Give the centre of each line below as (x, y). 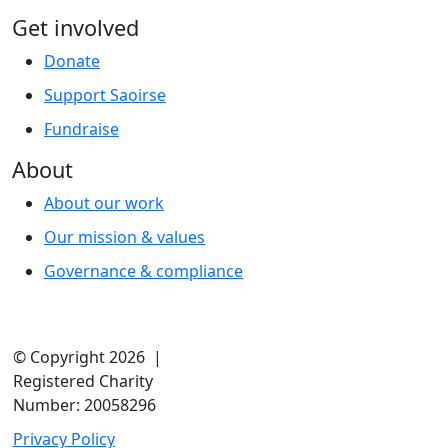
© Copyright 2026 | (87, 356)
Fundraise (81, 128)
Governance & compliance (143, 270)
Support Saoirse (105, 94)
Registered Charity (83, 380)
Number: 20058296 (84, 404)
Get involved (75, 27)
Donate (72, 60)
